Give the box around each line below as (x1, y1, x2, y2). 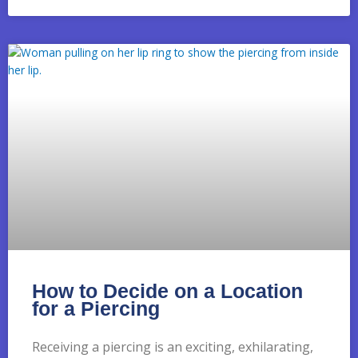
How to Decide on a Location (32, 279, 303, 302)
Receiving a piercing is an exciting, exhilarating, (32, 337, 313, 356)
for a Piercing (32, 296, 160, 320)
